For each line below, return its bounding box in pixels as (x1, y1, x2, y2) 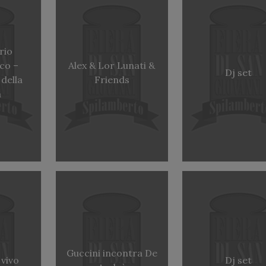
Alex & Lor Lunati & (68, 59, 155, 72)
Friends (94, 74, 129, 86)
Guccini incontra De (66, 247, 157, 259)
